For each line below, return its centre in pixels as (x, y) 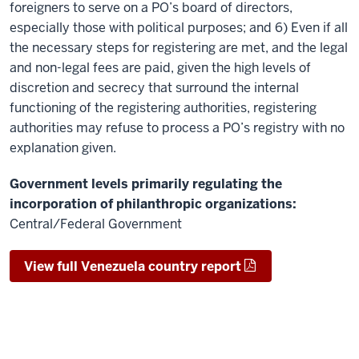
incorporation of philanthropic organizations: (153, 204)
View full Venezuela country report (133, 266)
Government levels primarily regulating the (146, 184)
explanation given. (63, 148)
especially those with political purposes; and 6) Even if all (179, 28)
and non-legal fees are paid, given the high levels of (160, 68)
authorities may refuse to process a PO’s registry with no (177, 128)
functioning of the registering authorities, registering (163, 108)
